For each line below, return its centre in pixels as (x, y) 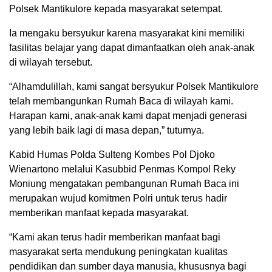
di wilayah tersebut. (51, 63)
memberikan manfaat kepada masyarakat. (99, 213)
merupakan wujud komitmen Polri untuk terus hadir (118, 199)
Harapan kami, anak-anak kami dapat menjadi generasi (128, 116)
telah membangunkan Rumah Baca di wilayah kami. (121, 101)
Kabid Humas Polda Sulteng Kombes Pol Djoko (112, 155)
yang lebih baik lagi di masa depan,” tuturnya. (107, 131)
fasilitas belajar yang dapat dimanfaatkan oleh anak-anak (132, 48)
